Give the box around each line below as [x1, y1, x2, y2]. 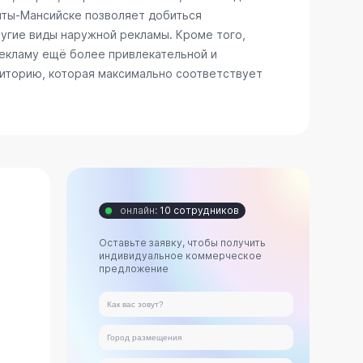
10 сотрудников [157, 204, 240, 216]
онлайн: [120, 204, 158, 216]
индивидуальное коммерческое [99, 250, 263, 262]
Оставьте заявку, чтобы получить [99, 237, 267, 249]
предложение [99, 263, 169, 275]
